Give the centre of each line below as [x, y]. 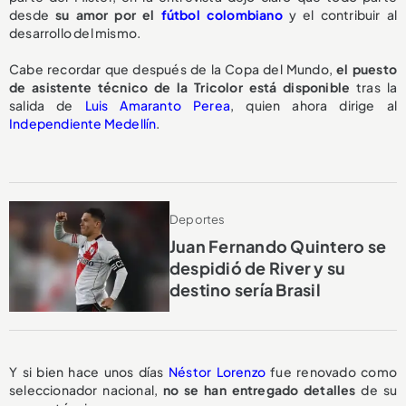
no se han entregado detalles [259, 390]
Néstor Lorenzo [217, 372]
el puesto [367, 69]
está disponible [296, 87]
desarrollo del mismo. [75, 33]
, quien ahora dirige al [314, 106]
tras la [374, 87]
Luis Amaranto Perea [158, 106]
